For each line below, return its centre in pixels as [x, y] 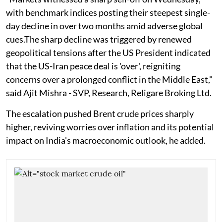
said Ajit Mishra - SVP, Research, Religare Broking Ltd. [109, 92]
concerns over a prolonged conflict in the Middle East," [109, 79]
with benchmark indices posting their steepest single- [108, 12]
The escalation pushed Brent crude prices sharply [100, 113]
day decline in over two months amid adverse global [104, 26]
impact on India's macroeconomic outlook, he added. [106, 140]
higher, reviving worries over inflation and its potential [110, 127]
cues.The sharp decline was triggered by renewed [99, 39]
